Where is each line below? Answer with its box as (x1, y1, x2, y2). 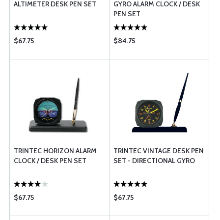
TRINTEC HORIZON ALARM (14, 146, 97, 155)
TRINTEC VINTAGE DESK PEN (113, 146, 204, 155)
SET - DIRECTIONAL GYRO (113, 156, 195, 165)
